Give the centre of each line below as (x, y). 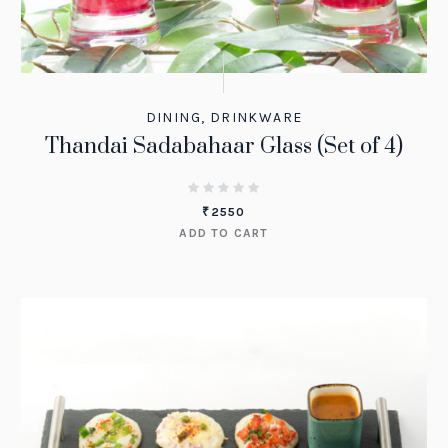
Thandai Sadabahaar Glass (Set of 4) (223, 146)
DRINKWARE (256, 117)
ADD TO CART (224, 232)
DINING (173, 117)
